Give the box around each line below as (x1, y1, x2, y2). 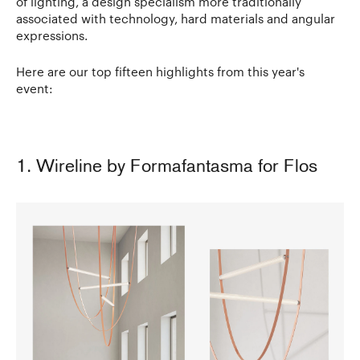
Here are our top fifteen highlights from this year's (16, 63, 305, 79)
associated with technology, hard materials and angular (16, 10, 335, 26)
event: (16, 80, 56, 96)
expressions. (16, 27, 88, 43)
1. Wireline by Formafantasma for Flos (16, 157, 317, 177)
